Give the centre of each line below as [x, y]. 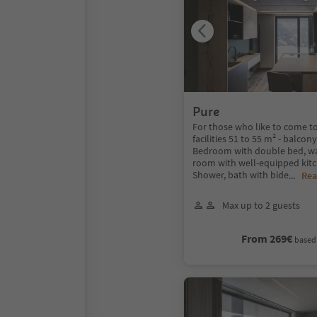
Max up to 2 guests [261, 205]
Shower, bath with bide [241, 174]
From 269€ [267, 238]
